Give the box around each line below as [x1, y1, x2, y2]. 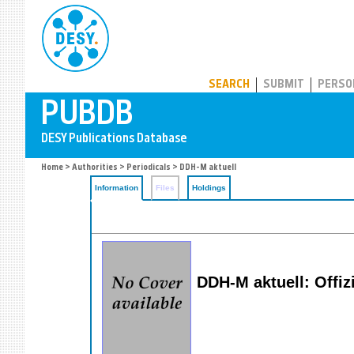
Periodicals [126, 164, 171, 172]
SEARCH [209, 79, 250, 91]
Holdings [192, 183, 226, 192]
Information [95, 183, 138, 192]
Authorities [72, 164, 118, 172]
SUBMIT [263, 79, 304, 91]
